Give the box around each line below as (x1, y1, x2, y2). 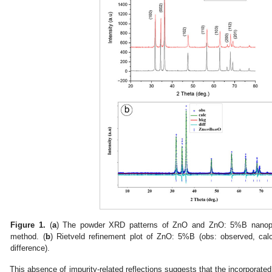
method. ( (10, 231, 46, 241)
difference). (10, 243, 50, 253)
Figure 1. (10, 220, 46, 229)
